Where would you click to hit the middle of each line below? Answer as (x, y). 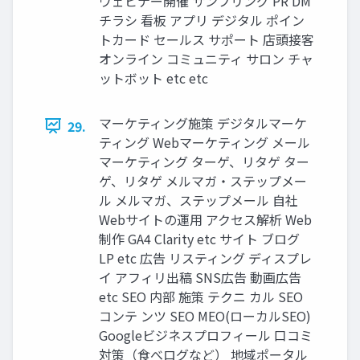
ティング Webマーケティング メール (205, 142)
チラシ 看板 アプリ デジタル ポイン (202, 20)
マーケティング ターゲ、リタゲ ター (204, 161)
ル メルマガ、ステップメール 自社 (198, 200)
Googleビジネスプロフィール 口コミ (206, 335)
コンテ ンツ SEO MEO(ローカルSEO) (205, 315)
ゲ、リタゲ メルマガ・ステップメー (203, 180)
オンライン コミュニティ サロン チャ (206, 58)
